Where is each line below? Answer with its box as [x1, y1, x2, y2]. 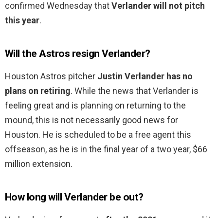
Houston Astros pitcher [5, 71, 97, 82]
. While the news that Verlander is [71, 86, 199, 96]
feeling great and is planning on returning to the [5, 100, 186, 111]
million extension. [5, 159, 73, 169]
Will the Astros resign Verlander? [5, 48, 150, 60]
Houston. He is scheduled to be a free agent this [5, 129, 191, 140]
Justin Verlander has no [97, 71, 193, 82]
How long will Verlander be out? [5, 191, 144, 203]
